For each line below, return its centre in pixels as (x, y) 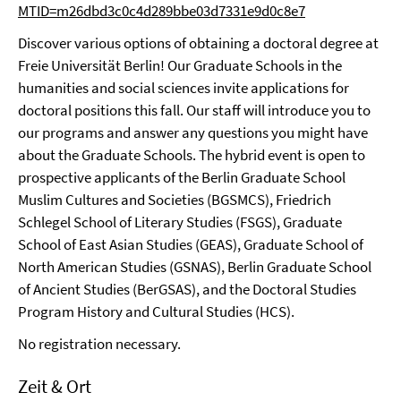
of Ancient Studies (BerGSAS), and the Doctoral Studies (187, 289)
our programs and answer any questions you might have (193, 132)
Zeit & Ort (55, 386)
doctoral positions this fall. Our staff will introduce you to (194, 110)
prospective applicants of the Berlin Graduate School (182, 177)
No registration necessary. (99, 344)
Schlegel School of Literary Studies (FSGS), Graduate (180, 222)
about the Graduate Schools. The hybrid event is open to (192, 155)
